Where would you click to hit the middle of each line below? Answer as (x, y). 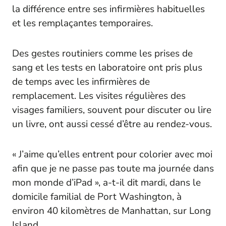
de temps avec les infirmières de (81, 81)
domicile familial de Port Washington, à (97, 196)
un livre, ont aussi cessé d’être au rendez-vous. (112, 124)
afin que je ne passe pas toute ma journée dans (113, 168)
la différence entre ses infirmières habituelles (108, 9)
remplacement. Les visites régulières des (99, 96)
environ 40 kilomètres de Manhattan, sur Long (111, 211)
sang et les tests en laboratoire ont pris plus (107, 67)
